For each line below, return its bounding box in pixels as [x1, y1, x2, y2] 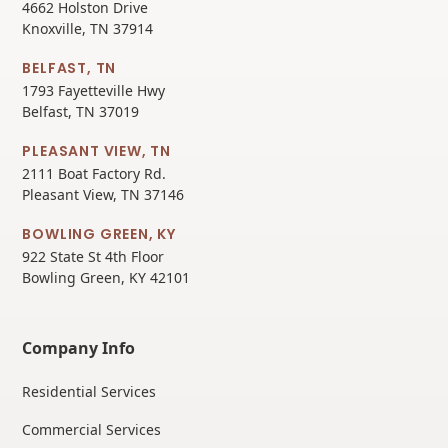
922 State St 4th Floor [22, 247, 165, 267]
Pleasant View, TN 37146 [22, 185, 185, 205]
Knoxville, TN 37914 [22, 19, 154, 39]
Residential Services [22, 382, 157, 402]
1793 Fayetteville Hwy [22, 81, 166, 101]
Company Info [22, 337, 136, 360]
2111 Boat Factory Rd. [22, 164, 167, 184]
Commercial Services [22, 420, 162, 440]
